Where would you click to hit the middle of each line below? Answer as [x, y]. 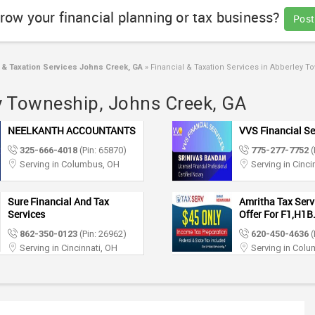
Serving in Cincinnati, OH [67, 248]
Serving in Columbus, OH [69, 164]
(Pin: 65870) [102, 150]
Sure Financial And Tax [58, 201]
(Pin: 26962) [102, 234]
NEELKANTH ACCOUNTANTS [72, 130]
